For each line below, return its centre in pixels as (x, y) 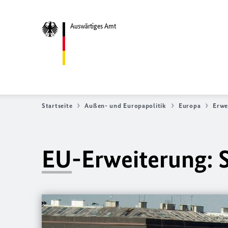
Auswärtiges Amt (93, 26)
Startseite (57, 106)
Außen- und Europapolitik (125, 106)
